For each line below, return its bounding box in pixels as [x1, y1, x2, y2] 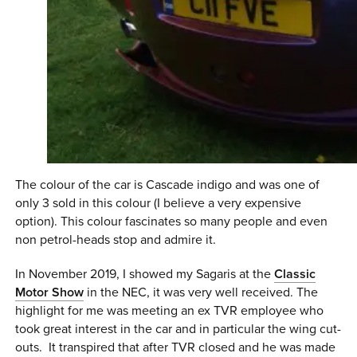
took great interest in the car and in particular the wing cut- [15, 320, 342, 337]
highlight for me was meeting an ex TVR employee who [15, 302, 324, 319]
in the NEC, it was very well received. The [84, 284, 319, 300]
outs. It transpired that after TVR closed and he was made [15, 339, 336, 355]
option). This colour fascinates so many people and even [15, 214, 328, 230]
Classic [274, 265, 316, 282]
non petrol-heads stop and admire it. [15, 232, 217, 249]
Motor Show [15, 284, 84, 300]
